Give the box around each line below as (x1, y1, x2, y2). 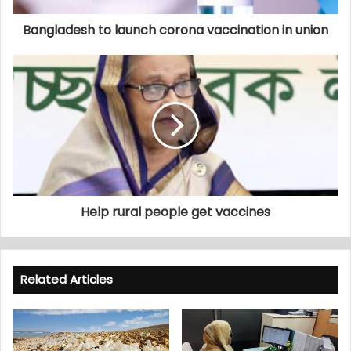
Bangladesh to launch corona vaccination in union (23, 20, 328, 39)
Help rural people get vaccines (81, 202, 270, 221)
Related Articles (20, 270, 113, 288)
